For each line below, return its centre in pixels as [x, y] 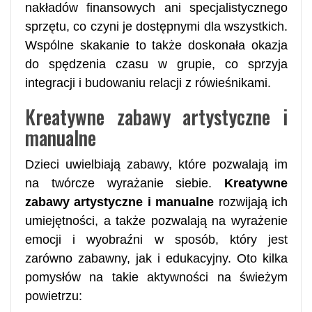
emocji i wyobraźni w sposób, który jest [156, 239]
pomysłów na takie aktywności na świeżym [156, 277]
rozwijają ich [251, 202]
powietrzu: [54, 296]
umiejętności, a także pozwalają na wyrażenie [156, 220]
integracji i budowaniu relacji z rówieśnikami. [148, 83]
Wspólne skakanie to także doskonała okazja [156, 45]
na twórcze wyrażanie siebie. [125, 183]
